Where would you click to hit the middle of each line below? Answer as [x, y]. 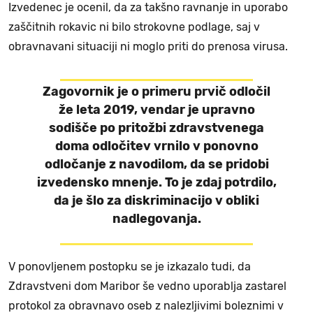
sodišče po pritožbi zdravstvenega [156, 128]
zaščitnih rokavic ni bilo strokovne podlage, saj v [134, 27]
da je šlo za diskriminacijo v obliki [156, 201]
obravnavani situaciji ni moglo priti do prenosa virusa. [148, 47]
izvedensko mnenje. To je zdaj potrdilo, [156, 183]
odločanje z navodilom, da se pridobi [156, 165]
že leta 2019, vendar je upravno [156, 110]
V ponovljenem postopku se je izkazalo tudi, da [130, 267]
